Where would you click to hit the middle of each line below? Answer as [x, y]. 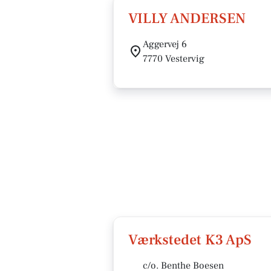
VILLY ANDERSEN [187, 18]
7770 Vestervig [174, 59]
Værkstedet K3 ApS [190, 240]
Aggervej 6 [165, 44]
